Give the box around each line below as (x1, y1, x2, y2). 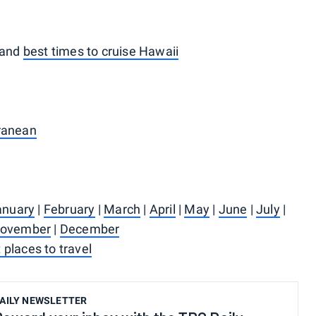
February (43, 202, 95, 217)
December (59, 221, 120, 237)
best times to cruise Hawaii (23, 44, 179, 59)
